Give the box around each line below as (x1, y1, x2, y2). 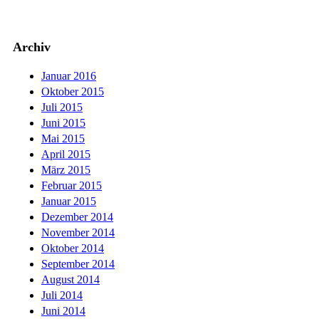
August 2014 (41, 273, 100, 286)
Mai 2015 (41, 132, 85, 145)
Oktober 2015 (41, 85, 104, 98)
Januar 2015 (41, 194, 96, 207)
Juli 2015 (41, 100, 83, 113)
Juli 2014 (41, 288, 83, 301)
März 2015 (41, 163, 90, 176)
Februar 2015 (41, 179, 102, 192)
